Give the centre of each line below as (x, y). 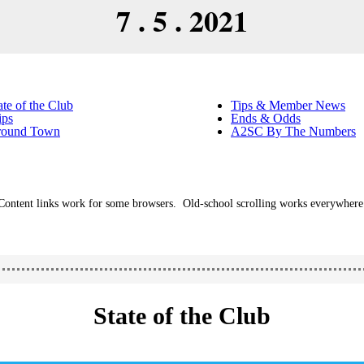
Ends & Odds (266, 118)
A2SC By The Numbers (293, 131)
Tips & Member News (288, 105)
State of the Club (182, 315)
